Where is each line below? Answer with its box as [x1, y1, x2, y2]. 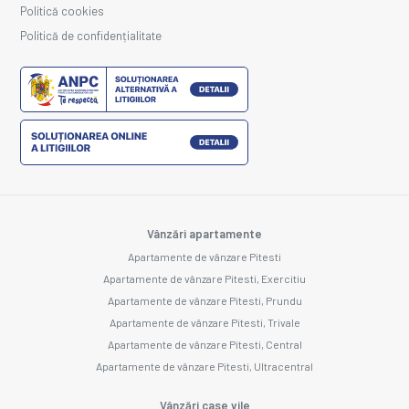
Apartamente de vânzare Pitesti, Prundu [107, 293, 302, 307]
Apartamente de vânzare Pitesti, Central [107, 337, 302, 351]
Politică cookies [20, 3, 104, 18]
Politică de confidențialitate [20, 27, 162, 43]
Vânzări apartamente [147, 225, 262, 241]
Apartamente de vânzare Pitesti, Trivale [109, 315, 300, 329]
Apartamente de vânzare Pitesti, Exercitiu [103, 271, 306, 285]
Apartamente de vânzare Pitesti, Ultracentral [96, 359, 313, 372]
